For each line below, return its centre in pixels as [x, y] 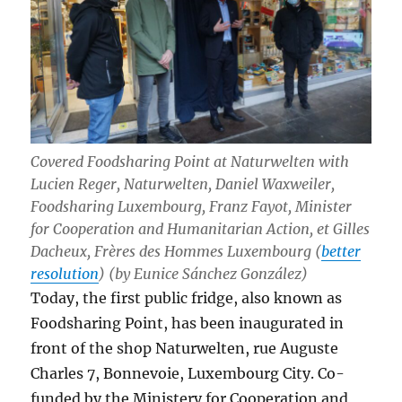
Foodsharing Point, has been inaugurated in [188, 323]
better [341, 252]
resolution [65, 274]
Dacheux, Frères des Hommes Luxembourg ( [176, 252]
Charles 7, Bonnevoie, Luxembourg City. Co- [188, 374]
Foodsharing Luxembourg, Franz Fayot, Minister [192, 207]
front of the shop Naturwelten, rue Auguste [185, 349]
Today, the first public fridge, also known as [187, 298]
